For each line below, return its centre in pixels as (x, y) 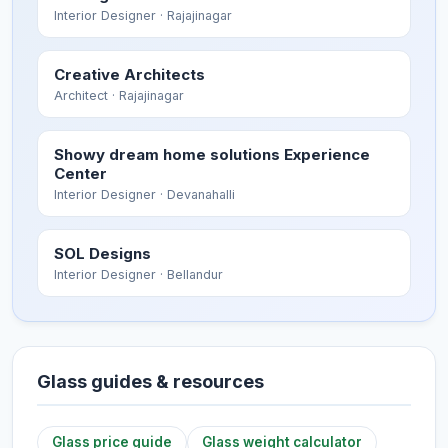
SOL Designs (102, 253)
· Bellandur (189, 274)
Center (80, 173)
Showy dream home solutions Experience (212, 154)
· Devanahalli (195, 194)
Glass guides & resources (150, 381)
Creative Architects (129, 74)
